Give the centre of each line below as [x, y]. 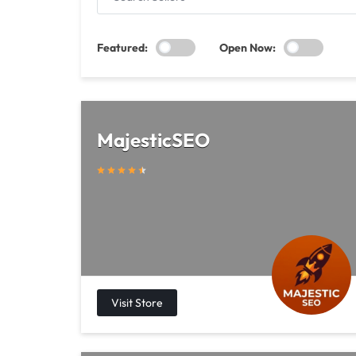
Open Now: [248, 47]
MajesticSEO [153, 140]
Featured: [122, 47]
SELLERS [164, 23]
